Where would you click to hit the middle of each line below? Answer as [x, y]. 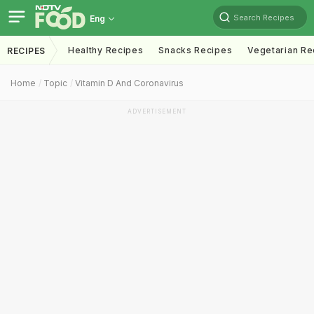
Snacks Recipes [196, 50]
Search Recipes [264, 17]
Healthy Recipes [105, 50]
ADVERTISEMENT [157, 111]
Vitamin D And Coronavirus [129, 83]
